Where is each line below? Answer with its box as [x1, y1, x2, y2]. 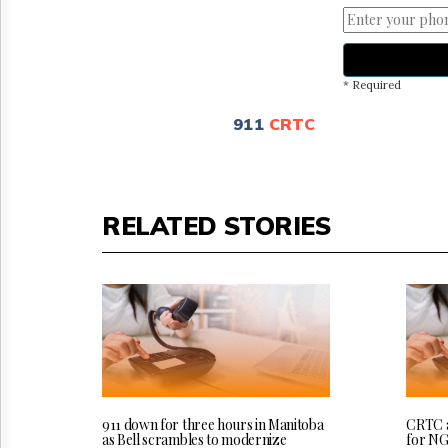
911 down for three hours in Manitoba [102, 415, 324, 435]
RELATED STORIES [102, 209, 331, 241]
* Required [342, 77, 401, 92]
